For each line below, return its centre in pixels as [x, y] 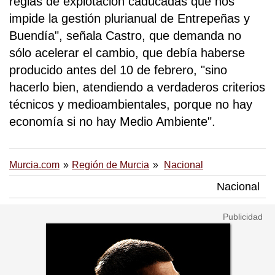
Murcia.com [34, 165]
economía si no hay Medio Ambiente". [112, 122]
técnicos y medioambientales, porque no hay [131, 105]
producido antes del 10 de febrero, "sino [118, 70]
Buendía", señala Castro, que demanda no [125, 36]
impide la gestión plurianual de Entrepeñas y [130, 19]
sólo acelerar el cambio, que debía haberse [127, 53]
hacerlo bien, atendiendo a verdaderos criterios [137, 87]
